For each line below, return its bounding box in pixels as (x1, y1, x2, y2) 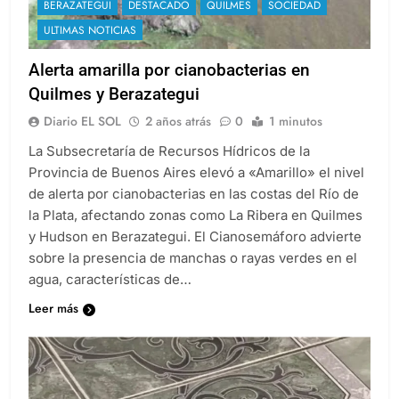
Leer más (28, 315, 78, 334)
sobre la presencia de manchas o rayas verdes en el (28, 265, 357, 283)
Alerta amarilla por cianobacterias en (28, 76, 310, 97)
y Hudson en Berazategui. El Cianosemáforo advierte (28, 244, 362, 262)
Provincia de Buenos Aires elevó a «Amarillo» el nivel (28, 180, 364, 198)
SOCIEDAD (268, 13, 321, 30)
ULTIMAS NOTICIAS (44, 38, 136, 55)
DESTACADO (128, 13, 190, 30)
